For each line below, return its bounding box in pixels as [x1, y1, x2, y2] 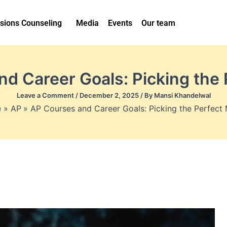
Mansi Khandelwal [154, 91, 211, 99]
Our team [141, 18, 175, 28]
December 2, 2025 [79, 91, 140, 99]
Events [107, 18, 132, 28]
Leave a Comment [16, 91, 74, 99]
